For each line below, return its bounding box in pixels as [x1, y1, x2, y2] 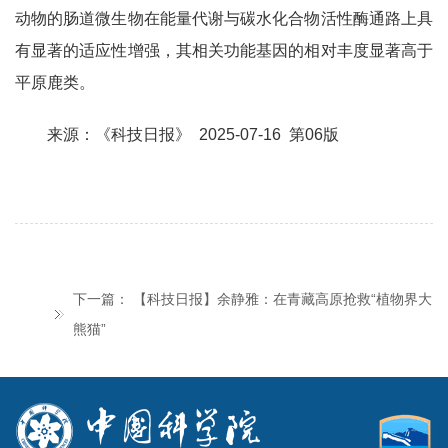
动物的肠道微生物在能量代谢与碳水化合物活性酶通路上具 [15, 9, 433, 27]
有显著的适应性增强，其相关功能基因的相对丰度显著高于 [15, 41, 433, 59]
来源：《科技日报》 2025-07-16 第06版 [47, 125, 339, 143]
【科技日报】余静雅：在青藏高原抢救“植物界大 [133, 290, 432, 307]
